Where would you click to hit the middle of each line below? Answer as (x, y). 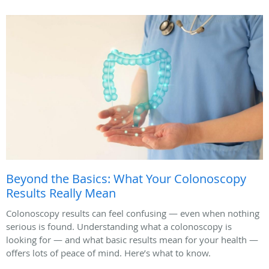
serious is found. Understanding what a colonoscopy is (119, 226)
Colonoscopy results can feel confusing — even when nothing (133, 213)
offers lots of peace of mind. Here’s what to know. (108, 252)
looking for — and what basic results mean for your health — (132, 239)
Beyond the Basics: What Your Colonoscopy (126, 178)
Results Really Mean (61, 193)
